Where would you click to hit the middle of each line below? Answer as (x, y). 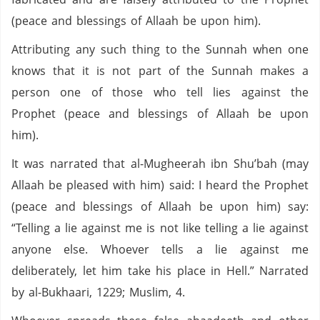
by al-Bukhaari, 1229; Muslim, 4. (102, 292)
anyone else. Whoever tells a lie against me (160, 249)
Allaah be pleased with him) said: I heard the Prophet (160, 185)
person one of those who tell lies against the (160, 92)
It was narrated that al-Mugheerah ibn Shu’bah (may (160, 164)
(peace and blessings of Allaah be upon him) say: (160, 206)
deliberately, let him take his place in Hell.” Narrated (160, 271)
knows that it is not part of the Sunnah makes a (160, 71)
